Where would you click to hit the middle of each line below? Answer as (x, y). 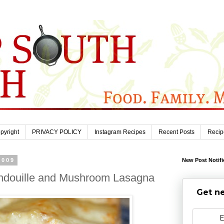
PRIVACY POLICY (57, 132)
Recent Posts (176, 132)
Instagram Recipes (120, 132)
